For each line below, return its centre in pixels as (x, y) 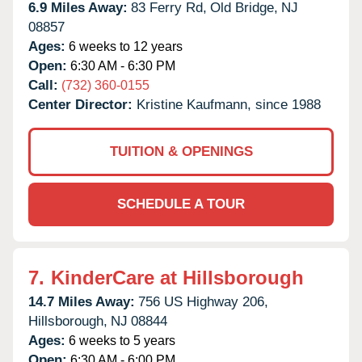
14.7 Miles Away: (82, 301)
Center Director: (82, 104)
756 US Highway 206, (203, 301)
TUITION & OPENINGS (181, 151)
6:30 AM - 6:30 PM (121, 65)
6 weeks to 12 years (124, 46)
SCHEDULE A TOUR (181, 204)
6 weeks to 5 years (120, 340)
